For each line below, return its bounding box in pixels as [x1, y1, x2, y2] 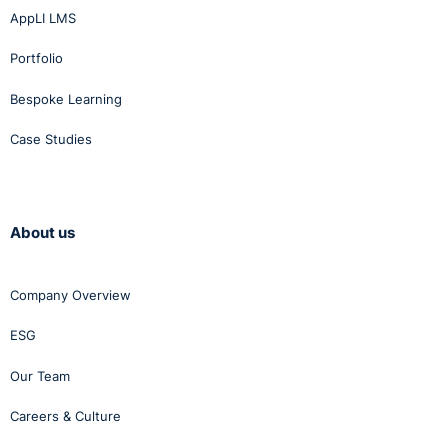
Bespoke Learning [10, 90, 122, 107]
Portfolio [10, 50, 63, 67]
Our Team [10, 367, 70, 384]
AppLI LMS [10, 9, 76, 26]
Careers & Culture [10, 408, 121, 425]
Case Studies [10, 131, 92, 148]
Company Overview [10, 286, 131, 303]
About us [10, 222, 75, 242]
